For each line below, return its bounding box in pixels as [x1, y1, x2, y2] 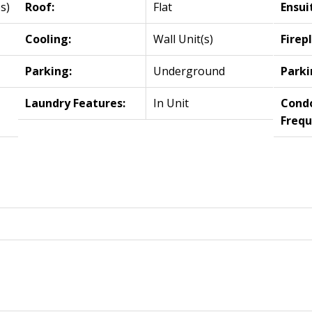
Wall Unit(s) [153, 31, 214, 47]
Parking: [25, 63, 72, 79]
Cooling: [25, 31, 72, 47]
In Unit [153, 95, 189, 111]
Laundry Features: [25, 95, 126, 111]
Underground [153, 63, 226, 79]
